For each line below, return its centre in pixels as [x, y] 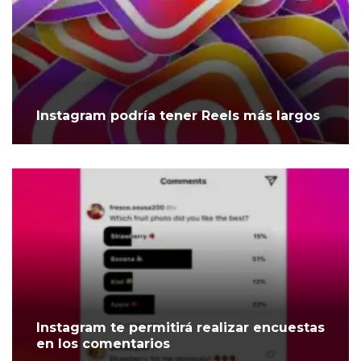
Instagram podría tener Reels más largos [178, 116]
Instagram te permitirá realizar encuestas [180, 328]
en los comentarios [103, 344]
